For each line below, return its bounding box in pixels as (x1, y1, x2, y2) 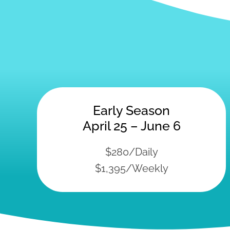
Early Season (93, 102, 170, 118)
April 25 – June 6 (82, 118, 181, 133)
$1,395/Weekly (94, 162, 168, 175)
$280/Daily (105, 145, 158, 158)
